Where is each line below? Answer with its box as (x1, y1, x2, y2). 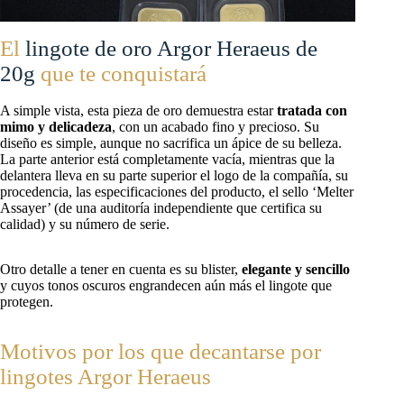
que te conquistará (35, 61, 207, 87)
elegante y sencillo (238, 261, 350, 277)
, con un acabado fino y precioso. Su (112, 118, 319, 134)
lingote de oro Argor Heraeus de (25, 36, 317, 61)
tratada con (277, 102, 347, 118)
